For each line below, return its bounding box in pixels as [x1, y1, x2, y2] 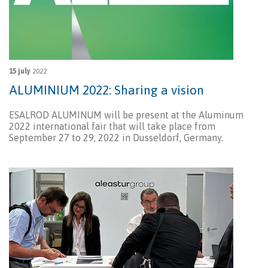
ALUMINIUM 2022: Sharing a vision [9, 83, 204, 98]
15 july [9, 67, 31, 76]
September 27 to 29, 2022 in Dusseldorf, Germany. [9, 132, 223, 144]
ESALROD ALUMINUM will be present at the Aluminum [9, 109, 243, 121]
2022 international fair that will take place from [9, 121, 215, 132]
